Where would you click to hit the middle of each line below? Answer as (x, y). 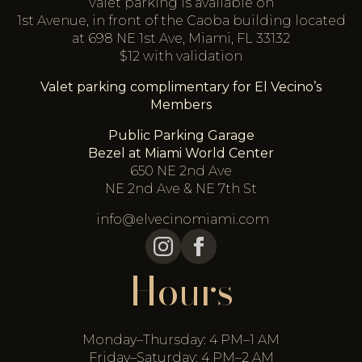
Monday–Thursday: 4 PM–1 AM (181, 340)
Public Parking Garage (181, 136)
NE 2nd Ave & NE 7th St (181, 189)
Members (181, 105)
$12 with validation (181, 57)
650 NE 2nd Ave (181, 171)
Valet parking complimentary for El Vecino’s (181, 87)
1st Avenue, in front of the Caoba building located (181, 21)
